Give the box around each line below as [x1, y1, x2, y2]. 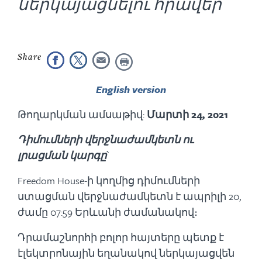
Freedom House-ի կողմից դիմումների [18, 173, 200, 188]
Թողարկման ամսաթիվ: [18, 107, 147, 122]
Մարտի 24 [147, 107, 202, 122]
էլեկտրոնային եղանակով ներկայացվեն [18, 246, 235, 260]
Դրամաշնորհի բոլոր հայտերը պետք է [18, 230, 224, 244]
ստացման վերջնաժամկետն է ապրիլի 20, [18, 189, 241, 204]
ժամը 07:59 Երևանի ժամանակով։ [18, 205, 198, 219]
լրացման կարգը [18, 148, 106, 163]
